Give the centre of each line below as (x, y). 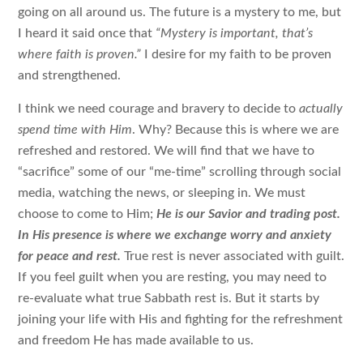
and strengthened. (71, 76)
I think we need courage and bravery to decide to (159, 108)
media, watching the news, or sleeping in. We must (162, 192)
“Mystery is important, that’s (235, 34)
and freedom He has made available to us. (136, 340)
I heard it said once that (87, 34)
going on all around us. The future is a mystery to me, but (180, 13)
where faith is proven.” (81, 55)
